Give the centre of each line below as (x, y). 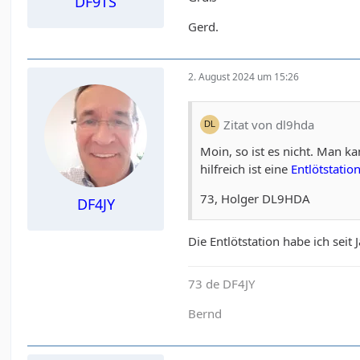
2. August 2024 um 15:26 (244, 76)
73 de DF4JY (222, 284)
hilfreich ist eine (246, 169)
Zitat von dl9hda (269, 124)
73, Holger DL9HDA (256, 199)
